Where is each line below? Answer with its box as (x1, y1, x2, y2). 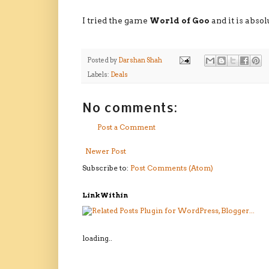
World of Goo (150, 15, 210, 25)
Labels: (87, 70, 110, 79)
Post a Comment (97, 122, 156, 131)
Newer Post (85, 146, 126, 156)
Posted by (87, 56, 118, 64)
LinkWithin (82, 190, 128, 199)
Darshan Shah (118, 56, 162, 64)
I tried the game (82, 15, 150, 25)
